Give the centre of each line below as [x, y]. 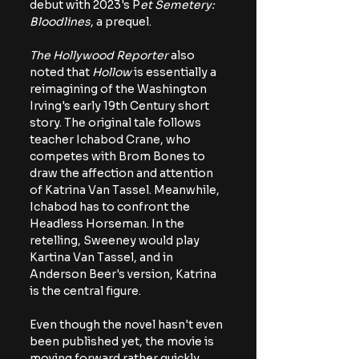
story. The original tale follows [117, 123]
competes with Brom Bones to [119, 156]
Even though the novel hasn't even [127, 325]
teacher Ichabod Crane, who [111, 139]
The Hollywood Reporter [100, 55]
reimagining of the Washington [119, 89]
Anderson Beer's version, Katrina [124, 274]
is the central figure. [87, 291]
